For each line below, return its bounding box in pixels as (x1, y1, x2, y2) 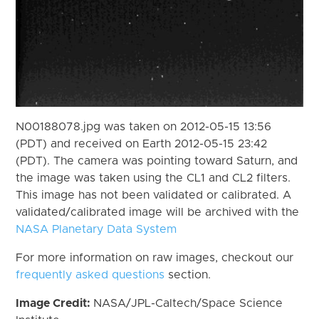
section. (164, 268, 211, 281)
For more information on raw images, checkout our (16, 251, 294, 263)
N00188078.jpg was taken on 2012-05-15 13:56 (16, 120, 272, 132)
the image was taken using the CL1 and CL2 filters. (16, 172, 291, 184)
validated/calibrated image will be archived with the (16, 206, 300, 218)
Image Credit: (16, 297, 94, 309)
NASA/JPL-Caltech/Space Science (93, 297, 283, 309)
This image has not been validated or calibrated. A (16, 189, 292, 201)
